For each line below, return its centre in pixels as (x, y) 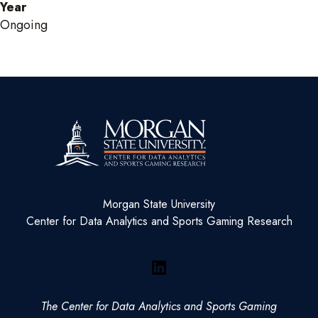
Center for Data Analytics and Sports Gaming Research (159, 221)
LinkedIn (179, 277)
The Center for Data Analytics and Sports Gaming (159, 307)
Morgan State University (159, 204)
